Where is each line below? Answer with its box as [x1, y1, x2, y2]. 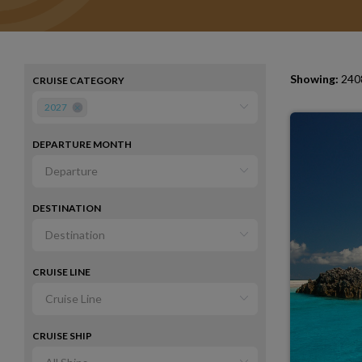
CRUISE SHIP [32, 330, 92, 342]
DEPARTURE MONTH [32, 138, 132, 150]
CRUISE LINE [32, 266, 90, 278]
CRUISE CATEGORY [32, 74, 124, 86]
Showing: [289, 72, 339, 86]
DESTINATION [32, 202, 101, 214]
